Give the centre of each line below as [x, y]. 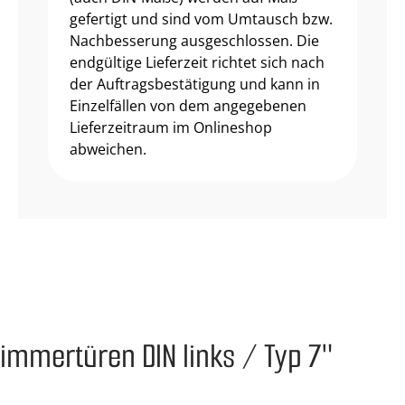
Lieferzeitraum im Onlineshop [171, 127]
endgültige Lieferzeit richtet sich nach [197, 62]
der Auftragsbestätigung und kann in [195, 84]
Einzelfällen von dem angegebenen [188, 106]
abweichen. [108, 149]
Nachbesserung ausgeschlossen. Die [194, 41]
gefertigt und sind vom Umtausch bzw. [201, 19]
